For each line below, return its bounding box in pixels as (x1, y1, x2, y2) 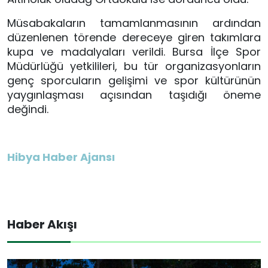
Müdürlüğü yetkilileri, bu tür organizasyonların (7, 59, 261, 74)
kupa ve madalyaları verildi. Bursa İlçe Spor (7, 44, 261, 60)
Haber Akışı (7, 216, 77, 233)
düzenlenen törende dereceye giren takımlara (7, 30, 261, 45)
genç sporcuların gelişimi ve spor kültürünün (7, 73, 261, 89)
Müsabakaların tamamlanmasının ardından (7, 16, 261, 31)
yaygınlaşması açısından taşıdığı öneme (7, 87, 261, 103)
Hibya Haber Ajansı (7, 150, 115, 165)
